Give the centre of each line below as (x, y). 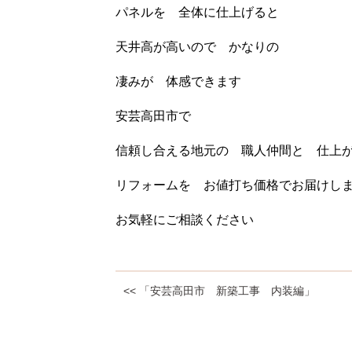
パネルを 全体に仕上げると (197, 12)
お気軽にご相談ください (185, 219)
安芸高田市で (153, 115)
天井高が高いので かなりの (197, 46)
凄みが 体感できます (178, 81)
